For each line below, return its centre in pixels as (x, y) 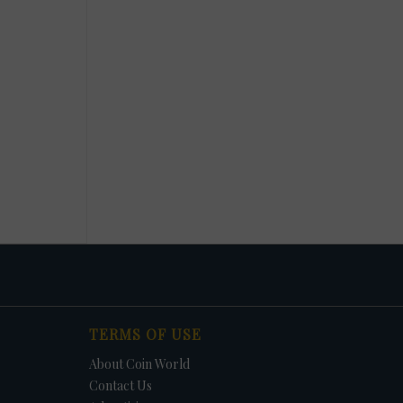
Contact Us (120, 385)
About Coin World (139, 363)
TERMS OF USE (145, 334)
